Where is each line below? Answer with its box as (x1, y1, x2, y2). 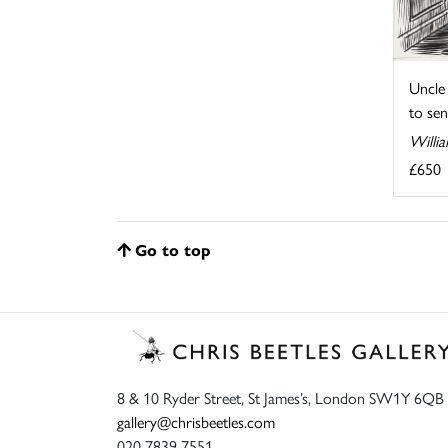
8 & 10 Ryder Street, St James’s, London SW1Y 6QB (117, 386, 444, 410)
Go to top (135, 237, 211, 261)
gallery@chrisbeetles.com (117, 410, 275, 434)
